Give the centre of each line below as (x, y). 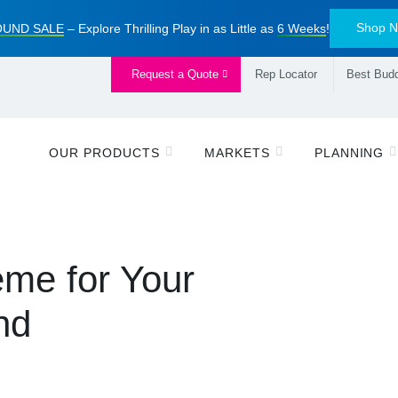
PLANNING (349, 153)
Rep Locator (286, 74)
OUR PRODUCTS (104, 153)
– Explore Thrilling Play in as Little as (170, 28)
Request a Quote (177, 74)
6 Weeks (301, 28)
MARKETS (237, 153)
